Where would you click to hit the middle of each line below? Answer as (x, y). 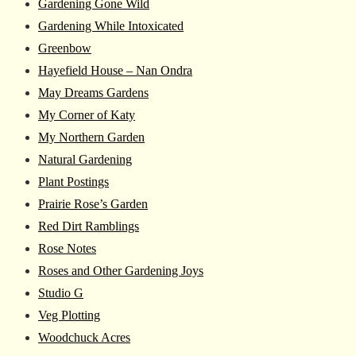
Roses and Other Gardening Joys (121, 270)
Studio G (61, 292)
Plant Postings (74, 181)
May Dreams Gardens (93, 92)
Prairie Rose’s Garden (93, 203)
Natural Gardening (85, 159)
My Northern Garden (91, 137)
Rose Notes (67, 248)
